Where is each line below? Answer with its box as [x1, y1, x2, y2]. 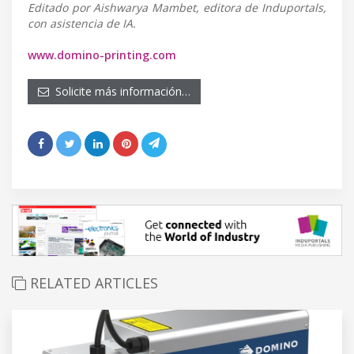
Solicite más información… [49, 83, 190, 99]
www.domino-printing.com [28, 47, 176, 62]
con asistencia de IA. [28, 15, 136, 31]
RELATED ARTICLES [26, 273, 158, 292]
